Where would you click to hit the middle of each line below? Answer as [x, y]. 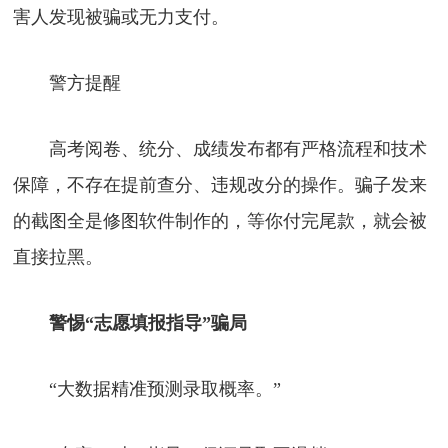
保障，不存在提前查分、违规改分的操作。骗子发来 [220, 184]
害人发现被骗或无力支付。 [121, 16]
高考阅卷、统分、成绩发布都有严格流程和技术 [220, 148]
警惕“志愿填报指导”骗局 [148, 322]
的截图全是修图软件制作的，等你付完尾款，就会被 [220, 220]
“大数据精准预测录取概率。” [147, 388]
